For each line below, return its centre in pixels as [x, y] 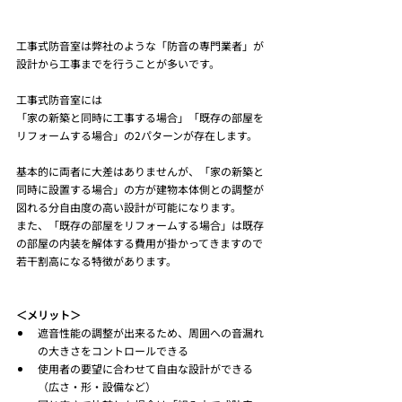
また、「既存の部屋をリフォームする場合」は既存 [140, 225]
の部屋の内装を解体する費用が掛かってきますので [140, 243]
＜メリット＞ [48, 315]
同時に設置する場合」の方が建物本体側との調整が [140, 189]
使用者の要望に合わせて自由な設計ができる [145, 369]
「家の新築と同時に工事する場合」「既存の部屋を [140, 118]
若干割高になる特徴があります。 [96, 261]
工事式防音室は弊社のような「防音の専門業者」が [140, 46]
